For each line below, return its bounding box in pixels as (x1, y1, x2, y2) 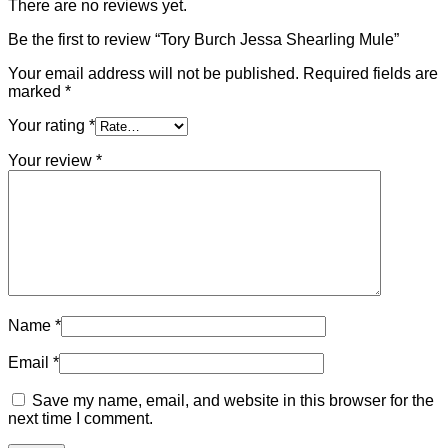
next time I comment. (8, 409, 153, 427)
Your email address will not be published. (8, 64, 299, 82)
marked (8, 82, 65, 100)
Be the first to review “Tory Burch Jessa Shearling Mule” (8, 30, 399, 48)
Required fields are (303, 64, 438, 82)
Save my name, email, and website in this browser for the (32, 391, 434, 409)
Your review (8, 151, 96, 169)
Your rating (8, 116, 89, 134)
